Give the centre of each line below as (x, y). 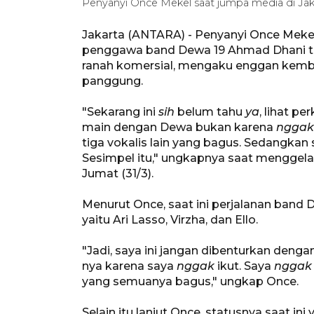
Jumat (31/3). (118, 173)
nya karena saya (129, 266)
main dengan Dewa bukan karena (179, 127)
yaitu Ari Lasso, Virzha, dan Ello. (170, 219)
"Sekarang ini (120, 111)
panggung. (112, 81)
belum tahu (210, 111)
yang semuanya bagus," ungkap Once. (190, 281)
